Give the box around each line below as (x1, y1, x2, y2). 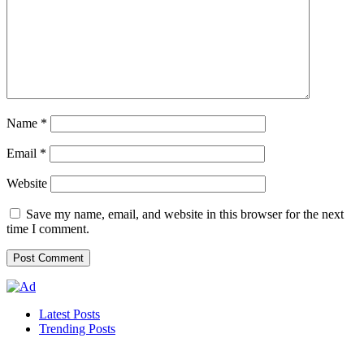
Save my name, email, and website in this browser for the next (26, 206, 344, 221)
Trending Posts (39, 321, 115, 336)
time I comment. (6, 221, 89, 236)
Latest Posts (39, 306, 100, 321)
